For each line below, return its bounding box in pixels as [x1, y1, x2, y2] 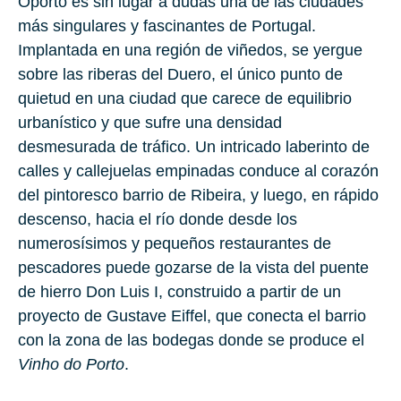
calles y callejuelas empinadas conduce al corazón [18, 162, 379, 181]
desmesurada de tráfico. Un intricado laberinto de [18, 138, 370, 157]
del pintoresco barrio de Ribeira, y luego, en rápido [18, 186, 379, 205]
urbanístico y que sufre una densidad [18, 114, 282, 132]
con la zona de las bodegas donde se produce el [18, 331, 364, 350]
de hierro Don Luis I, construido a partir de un [18, 283, 341, 302]
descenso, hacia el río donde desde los [18, 210, 297, 229]
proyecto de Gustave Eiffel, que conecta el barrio [18, 307, 366, 326]
